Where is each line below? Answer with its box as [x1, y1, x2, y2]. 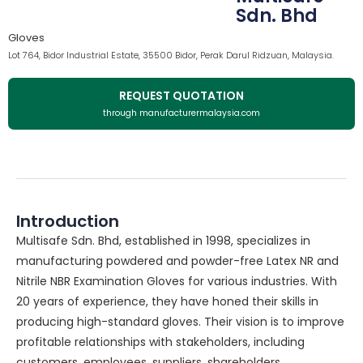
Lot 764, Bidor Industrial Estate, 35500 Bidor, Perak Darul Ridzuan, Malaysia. [8, 48, 334, 62]
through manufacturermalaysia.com [103, 106, 260, 119]
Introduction [16, 209, 119, 233]
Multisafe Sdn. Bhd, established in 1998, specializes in [16, 232, 310, 249]
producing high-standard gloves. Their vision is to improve [16, 313, 344, 330]
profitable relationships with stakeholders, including [16, 333, 305, 350]
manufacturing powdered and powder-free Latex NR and [16, 252, 339, 269]
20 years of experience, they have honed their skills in [16, 293, 318, 310]
